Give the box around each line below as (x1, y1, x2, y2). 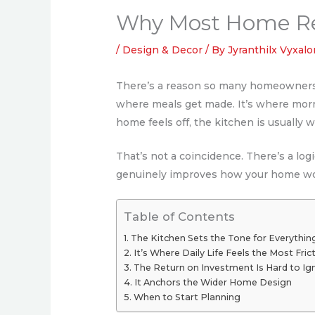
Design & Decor (122, 43, 203, 56)
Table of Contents (124, 210, 236, 224)
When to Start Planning (133, 292, 240, 303)
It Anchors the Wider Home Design (134, 277, 292, 288)
